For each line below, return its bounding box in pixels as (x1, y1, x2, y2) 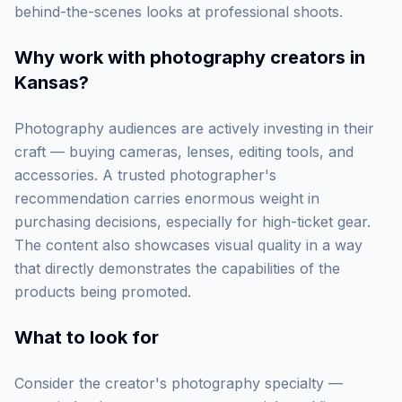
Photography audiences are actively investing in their (14, 119, 374, 137)
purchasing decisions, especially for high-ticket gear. (14, 213, 371, 231)
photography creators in (150, 47, 365, 68)
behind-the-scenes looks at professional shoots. (14, 3, 343, 21)
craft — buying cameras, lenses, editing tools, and (14, 143, 354, 161)
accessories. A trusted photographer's (14, 166, 276, 184)
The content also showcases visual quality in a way (14, 236, 363, 254)
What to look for (14, 327, 159, 348)
